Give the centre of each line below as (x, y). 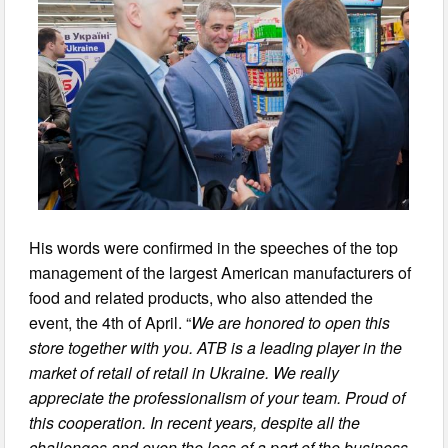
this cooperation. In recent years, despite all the (195, 422)
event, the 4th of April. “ (110, 322)
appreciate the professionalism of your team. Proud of (217, 397)
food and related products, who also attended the (201, 297)
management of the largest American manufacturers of (220, 272)
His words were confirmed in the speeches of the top (214, 247)
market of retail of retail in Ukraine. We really (184, 372)
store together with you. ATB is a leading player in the (216, 347)
